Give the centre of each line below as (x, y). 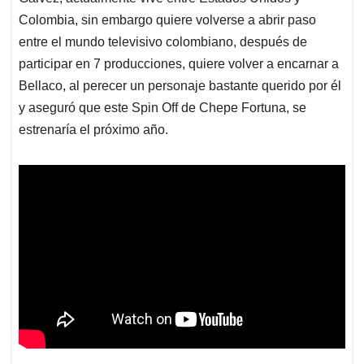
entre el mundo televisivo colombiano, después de (163, 42)
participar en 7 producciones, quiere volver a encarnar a (179, 64)
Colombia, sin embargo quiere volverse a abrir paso (167, 20)
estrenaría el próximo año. (93, 130)
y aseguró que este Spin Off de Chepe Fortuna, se (162, 108)
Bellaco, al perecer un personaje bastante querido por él (180, 86)
